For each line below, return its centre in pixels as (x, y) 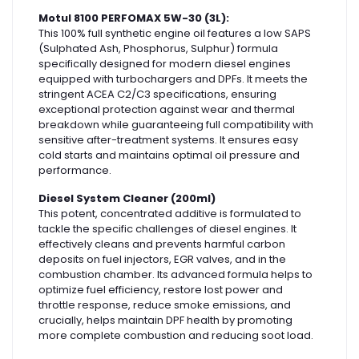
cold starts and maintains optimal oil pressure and (169, 155)
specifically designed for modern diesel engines (165, 64)
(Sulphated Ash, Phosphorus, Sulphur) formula (158, 49)
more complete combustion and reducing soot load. (176, 336)
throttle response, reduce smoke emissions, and (165, 305)
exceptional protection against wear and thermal (167, 110)
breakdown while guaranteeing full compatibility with (176, 125)
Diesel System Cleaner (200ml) (127, 199)
